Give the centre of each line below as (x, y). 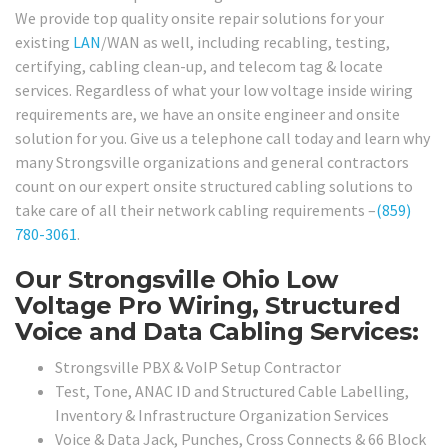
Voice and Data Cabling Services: (216, 331)
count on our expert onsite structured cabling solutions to (214, 185)
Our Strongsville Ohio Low (176, 279)
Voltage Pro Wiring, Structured (207, 305)
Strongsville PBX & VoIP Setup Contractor (198, 367)
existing (44, 41)
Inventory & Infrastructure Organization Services (222, 415)
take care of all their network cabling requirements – (195, 209)
